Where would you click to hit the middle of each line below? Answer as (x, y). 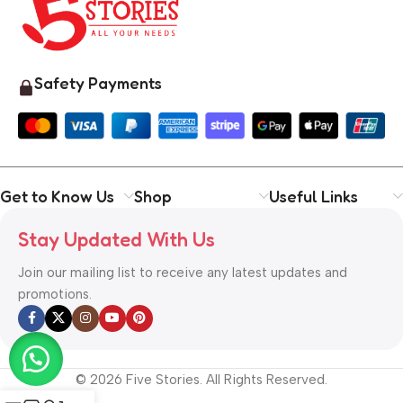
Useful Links (313, 197)
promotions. (55, 295)
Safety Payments (98, 82)
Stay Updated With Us (116, 240)
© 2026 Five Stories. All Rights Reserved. (201, 380)
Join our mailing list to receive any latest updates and (183, 273)
